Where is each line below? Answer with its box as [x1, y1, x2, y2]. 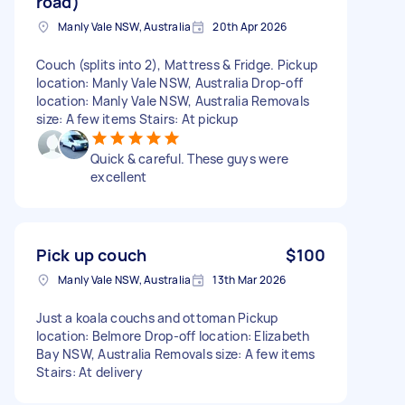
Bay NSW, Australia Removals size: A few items [36, 344, 316, 363]
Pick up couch [36, 243, 146, 266]
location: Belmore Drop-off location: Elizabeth [36, 326, 310, 344]
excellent [90, 167, 147, 185]
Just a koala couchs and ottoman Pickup [36, 308, 278, 326]
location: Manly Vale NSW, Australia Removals [36, 91, 309, 109]
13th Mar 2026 [212, 271, 287, 287]
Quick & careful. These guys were [90, 149, 288, 167]
